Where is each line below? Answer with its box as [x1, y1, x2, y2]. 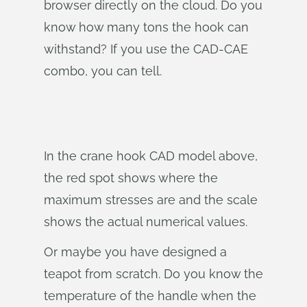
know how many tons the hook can [44, 20, 249, 34]
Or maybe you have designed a [44, 245, 227, 259]
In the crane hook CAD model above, [44, 149, 258, 163]
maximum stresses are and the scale [44, 193, 258, 207]
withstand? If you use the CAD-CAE [44, 42, 248, 56]
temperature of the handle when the [44, 288, 256, 303]
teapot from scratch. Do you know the [44, 267, 263, 281]
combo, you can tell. [44, 64, 162, 78]
